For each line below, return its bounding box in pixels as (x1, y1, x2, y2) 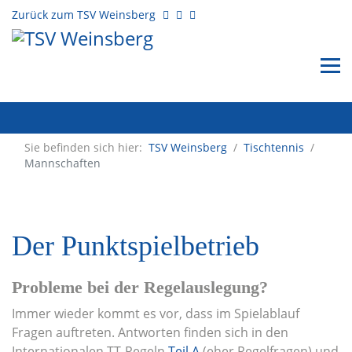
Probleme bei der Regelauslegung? (12, 278, 268, 297)
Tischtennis (244, 140, 304, 155)
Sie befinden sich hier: (24, 140, 148, 155)
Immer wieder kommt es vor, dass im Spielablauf (12, 305, 299, 322)
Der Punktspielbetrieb (12, 230, 259, 262)
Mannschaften (24, 156, 101, 170)
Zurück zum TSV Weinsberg (12, 7, 156, 22)
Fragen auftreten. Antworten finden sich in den (12, 324, 288, 341)
